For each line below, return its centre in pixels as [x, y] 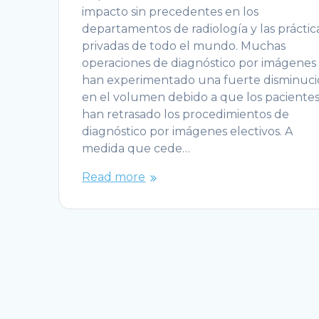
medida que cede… [136, 148]
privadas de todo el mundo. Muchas [184, 46]
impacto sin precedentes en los [171, 11]
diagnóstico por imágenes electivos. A [188, 131]
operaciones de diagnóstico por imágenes [199, 63]
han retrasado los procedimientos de [186, 114]
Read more [114, 177]
